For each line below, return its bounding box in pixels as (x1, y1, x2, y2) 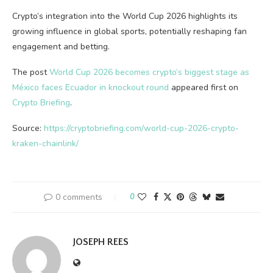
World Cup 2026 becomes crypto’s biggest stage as (49, 66, 249, 78)
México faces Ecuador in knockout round (12, 82, 169, 93)
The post (12, 66, 49, 78)
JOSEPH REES (73, 236, 129, 247)
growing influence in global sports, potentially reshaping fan (12, 26, 247, 37)
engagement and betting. (12, 41, 110, 52)
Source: (12, 122, 44, 134)
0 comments (55, 191, 102, 203)
